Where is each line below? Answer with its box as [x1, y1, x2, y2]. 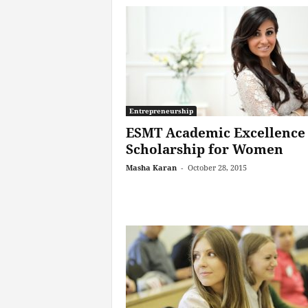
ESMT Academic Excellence [125, 124, 305, 142]
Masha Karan [125, 162, 177, 173]
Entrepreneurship [129, 106, 193, 115]
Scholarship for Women [125, 140, 283, 158]
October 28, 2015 [187, 162, 247, 173]
